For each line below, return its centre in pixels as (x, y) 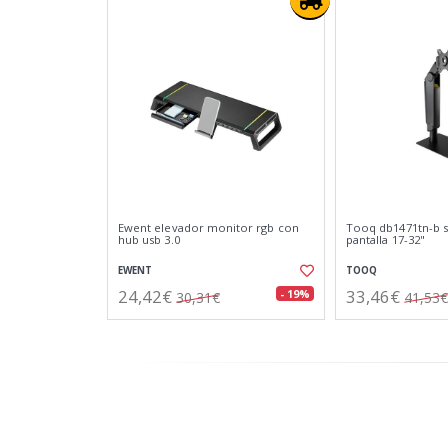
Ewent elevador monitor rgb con (208, 227)
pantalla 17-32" (385, 239)
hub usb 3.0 (149, 239)
